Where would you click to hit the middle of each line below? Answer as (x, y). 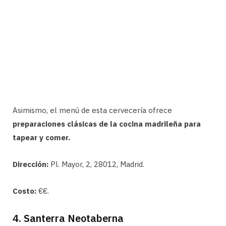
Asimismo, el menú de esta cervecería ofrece (92, 110)
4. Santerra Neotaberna (68, 218)
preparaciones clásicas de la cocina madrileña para (107, 124)
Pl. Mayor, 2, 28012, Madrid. (96, 164)
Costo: (24, 191)
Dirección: (31, 164)
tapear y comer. (41, 137)
